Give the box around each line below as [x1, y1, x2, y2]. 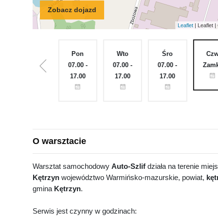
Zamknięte [23, 61, 54, 69]
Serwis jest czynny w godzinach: [33, 207, 137, 215]
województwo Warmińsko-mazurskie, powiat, [59, 173, 206, 182]
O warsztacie [33, 136, 86, 146]
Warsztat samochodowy [33, 162, 111, 170]
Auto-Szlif [111, 162, 145, 170]
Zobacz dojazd [48, 5, 96, 14]
